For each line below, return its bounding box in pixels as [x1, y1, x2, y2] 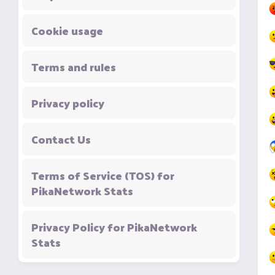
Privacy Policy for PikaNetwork [31, 217, 197, 237]
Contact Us [31, 129, 91, 149]
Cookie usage [31, 20, 103, 41]
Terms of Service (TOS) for [31, 165, 174, 185]
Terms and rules [31, 56, 116, 77]
